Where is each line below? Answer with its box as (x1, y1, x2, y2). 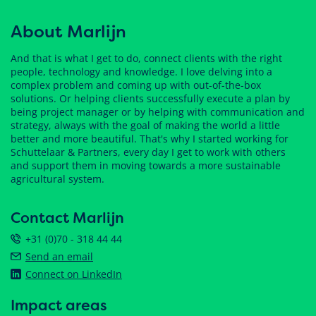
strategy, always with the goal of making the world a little (11, 118, 280, 132)
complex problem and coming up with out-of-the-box (11, 78, 261, 92)
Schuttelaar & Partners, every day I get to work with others (11, 145, 286, 159)
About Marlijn (11, 20, 126, 43)
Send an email (25, 249, 93, 263)
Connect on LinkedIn (25, 267, 122, 281)
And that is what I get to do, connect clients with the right (11, 51, 282, 65)
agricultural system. (11, 171, 104, 186)
